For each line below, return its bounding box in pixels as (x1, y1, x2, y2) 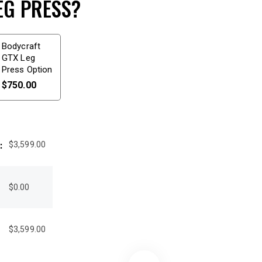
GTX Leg (2, 53, 35, 64)
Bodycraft (2, 41, 40, 52)
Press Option (2, 64, 53, 75)
